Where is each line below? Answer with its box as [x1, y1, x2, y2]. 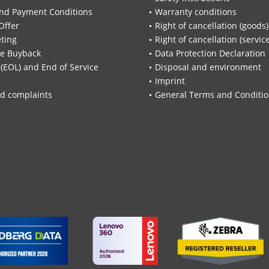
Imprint [155, 75, 185, 87]
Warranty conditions [155, 6, 237, 18]
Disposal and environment [155, 61, 261, 73]
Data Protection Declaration [155, 47, 265, 59]
